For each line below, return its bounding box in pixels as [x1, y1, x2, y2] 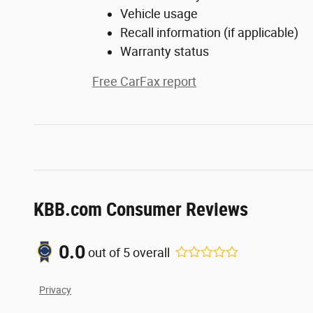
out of [88, 245, 123, 260]
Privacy [39, 284, 71, 296]
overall [130, 245, 170, 260]
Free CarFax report [92, 74, 196, 89]
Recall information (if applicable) [120, 25, 298, 41]
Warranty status [120, 44, 209, 59]
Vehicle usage [120, 6, 198, 22]
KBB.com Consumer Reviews [34, 198, 248, 221]
